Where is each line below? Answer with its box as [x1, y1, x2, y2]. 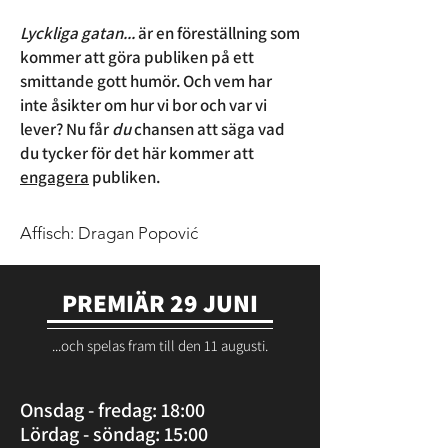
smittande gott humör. [20, 70, 183, 92]
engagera [20, 166, 89, 188]
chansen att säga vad [131, 118, 285, 140]
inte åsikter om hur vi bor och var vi [20, 94, 267, 116]
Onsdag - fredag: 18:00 [20, 397, 205, 423]
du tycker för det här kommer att [20, 142, 254, 164]
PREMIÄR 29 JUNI [62, 286, 258, 319]
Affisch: [20, 223, 78, 243]
